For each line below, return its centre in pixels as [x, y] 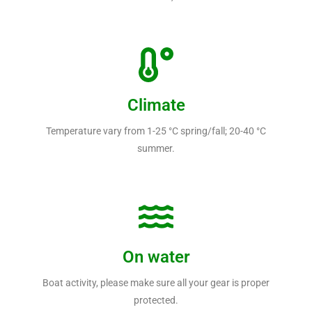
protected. [156, 300]
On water [156, 257]
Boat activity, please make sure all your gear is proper [156, 282]
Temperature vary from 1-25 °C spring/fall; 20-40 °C [156, 131]
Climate [156, 105]
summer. [156, 148]
